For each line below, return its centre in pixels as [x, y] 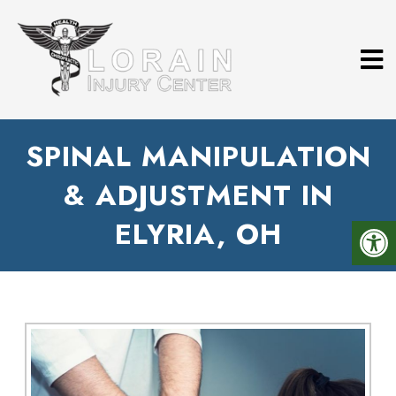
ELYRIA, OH [198, 234]
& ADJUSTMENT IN [198, 195]
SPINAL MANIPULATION [198, 156]
